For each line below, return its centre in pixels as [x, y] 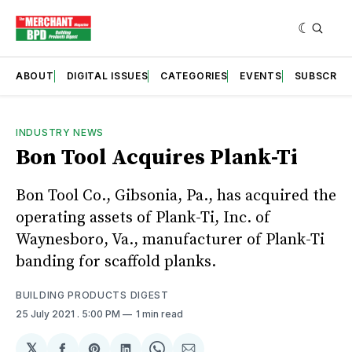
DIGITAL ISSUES [107, 75]
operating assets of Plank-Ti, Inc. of [143, 218]
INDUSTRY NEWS [60, 132]
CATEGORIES [194, 75]
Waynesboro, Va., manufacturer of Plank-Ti [170, 240]
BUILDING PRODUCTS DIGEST [92, 295]
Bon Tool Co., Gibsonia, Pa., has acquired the [176, 196]
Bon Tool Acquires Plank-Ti [157, 157]
